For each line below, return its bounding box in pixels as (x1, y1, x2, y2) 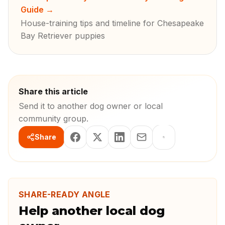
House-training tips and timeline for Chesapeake (21, 18, 204, 28)
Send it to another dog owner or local (19, 101, 163, 111)
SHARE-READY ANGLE (19, 189, 110, 199)
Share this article (19, 86, 88, 96)
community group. (19, 114, 88, 124)
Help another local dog (19, 203, 165, 218)
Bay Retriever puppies (21, 31, 105, 41)
